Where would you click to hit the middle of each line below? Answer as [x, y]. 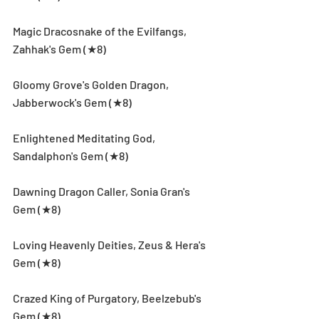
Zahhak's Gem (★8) [59, 48]
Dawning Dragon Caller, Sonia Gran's [103, 191]
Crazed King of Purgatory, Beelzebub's [108, 298]
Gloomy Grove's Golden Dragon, [92, 84]
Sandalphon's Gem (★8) [70, 155]
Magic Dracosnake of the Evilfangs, [101, 31]
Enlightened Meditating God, [85, 137]
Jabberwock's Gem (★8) [72, 102]
